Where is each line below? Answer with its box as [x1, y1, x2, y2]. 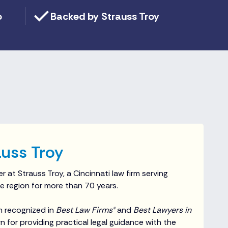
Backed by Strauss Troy [50, 9, 159, 23]
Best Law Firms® [56, 205, 115, 215]
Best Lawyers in [133, 205, 191, 215]
